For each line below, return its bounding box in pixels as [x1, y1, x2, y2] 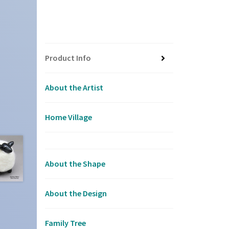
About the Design [45, 188, 107, 199]
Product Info [45, 53, 91, 63]
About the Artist [45, 82, 103, 93]
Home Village [45, 112, 92, 123]
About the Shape [45, 158, 105, 169]
